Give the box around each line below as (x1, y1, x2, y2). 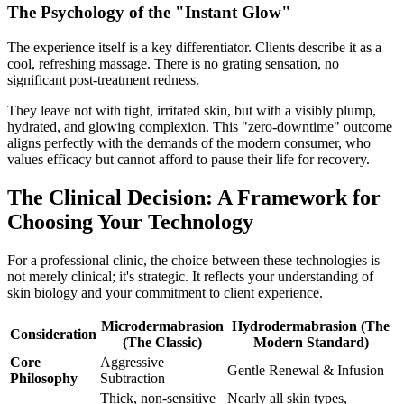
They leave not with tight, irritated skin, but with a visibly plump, (7, 102, 376, 118)
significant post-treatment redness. (7, 71, 199, 87)
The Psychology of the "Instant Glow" (7, 3, 291, 23)
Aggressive (100, 353, 164, 370)
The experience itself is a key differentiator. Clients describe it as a (7, 39, 381, 55)
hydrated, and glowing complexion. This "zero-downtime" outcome (7, 118, 392, 134)
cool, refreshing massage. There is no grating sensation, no (7, 55, 339, 71)
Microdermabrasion (100, 317, 224, 334)
